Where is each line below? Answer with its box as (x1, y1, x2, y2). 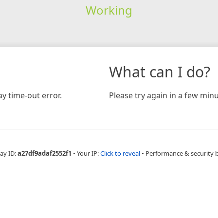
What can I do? (109, 61, 210, 82)
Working (85, 1, 132, 18)
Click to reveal (100, 148, 140, 158)
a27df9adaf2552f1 (17, 148, 72, 158)
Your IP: (76, 148, 100, 158)
